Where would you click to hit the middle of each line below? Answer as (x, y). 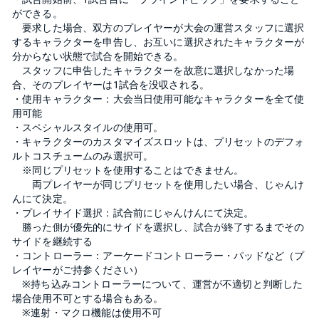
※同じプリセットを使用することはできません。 (128, 170)
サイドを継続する (53, 241)
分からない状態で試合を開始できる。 (98, 56)
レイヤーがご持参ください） (78, 270)
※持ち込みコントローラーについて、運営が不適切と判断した (158, 284)
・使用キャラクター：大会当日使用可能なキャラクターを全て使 (158, 99)
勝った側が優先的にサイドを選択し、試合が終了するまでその (158, 227)
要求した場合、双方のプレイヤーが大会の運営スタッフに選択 (158, 27)
